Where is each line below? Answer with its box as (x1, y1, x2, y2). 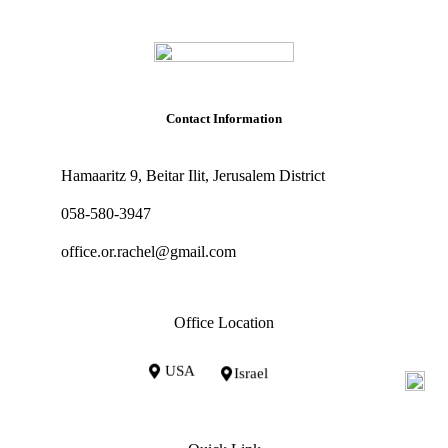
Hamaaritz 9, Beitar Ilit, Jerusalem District (60, 166, 325, 184)
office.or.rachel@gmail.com (60, 242, 236, 260)
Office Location (174, 313, 274, 331)
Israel (234, 365, 269, 382)
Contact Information (166, 110, 282, 126)
